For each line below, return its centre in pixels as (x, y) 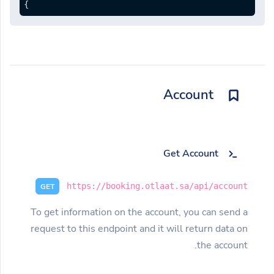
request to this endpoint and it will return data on (139, 228)
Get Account (191, 153)
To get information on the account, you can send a (139, 212)
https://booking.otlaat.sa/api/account (157, 186)
